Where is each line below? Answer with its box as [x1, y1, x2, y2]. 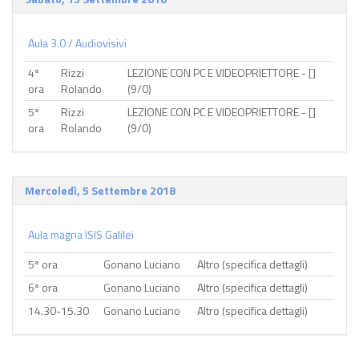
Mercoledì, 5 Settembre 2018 [25, 182, 175, 199]
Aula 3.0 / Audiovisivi [28, 34, 127, 51]
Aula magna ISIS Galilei [28, 226, 134, 243]
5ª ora [28, 256, 58, 272]
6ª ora [28, 279, 58, 296]
